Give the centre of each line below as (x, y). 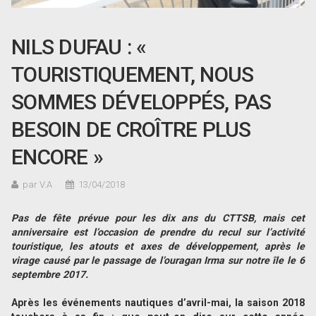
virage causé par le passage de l (87, 261)
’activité (286, 232)
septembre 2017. (50, 275)
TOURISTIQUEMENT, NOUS (133, 75)
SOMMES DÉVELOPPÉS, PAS (141, 102)
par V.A (38, 185)
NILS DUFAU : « (79, 47)
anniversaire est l (54, 232)
